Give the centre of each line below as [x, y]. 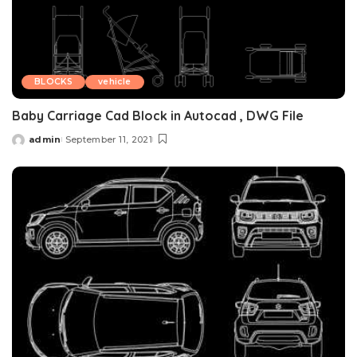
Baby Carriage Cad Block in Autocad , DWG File [158, 115]
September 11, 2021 [108, 139]
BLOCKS [54, 81]
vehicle [115, 81]
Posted [30, 145]
